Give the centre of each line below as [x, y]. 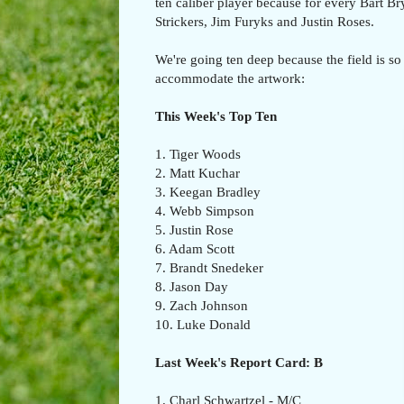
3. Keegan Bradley [208, 191]
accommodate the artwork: [230, 78]
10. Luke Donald [203, 324]
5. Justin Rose [194, 229]
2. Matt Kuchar [197, 172]
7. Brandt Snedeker [209, 267]
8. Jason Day [192, 286]
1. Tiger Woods [198, 153]
